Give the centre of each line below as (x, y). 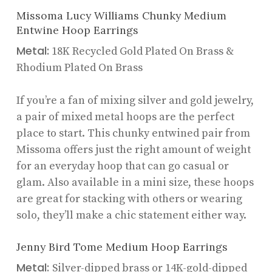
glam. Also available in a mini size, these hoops (135, 182)
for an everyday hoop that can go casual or (122, 166)
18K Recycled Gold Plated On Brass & (141, 51)
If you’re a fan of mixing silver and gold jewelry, (135, 100)
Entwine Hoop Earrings (77, 30)
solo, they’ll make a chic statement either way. (131, 215)
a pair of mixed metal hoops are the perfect (125, 117)
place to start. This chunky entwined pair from (133, 133)
